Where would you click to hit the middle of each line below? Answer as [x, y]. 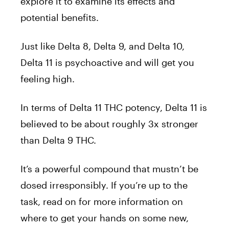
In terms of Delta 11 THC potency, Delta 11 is [114, 108]
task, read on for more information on [102, 202]
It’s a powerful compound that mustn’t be [109, 169]
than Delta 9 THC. [58, 140]
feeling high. [48, 79]
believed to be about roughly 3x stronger [109, 124]
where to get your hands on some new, [105, 218]
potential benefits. [60, 18]
